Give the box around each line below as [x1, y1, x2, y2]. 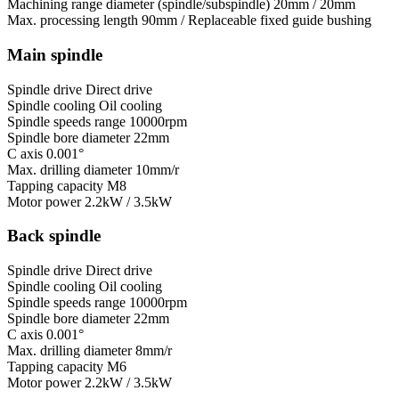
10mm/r [135, 161, 179, 177]
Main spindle [7, 45, 102, 64]
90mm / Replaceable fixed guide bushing [142, 12, 371, 28]
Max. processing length [7, 12, 138, 28]
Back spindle [7, 226, 101, 246]
